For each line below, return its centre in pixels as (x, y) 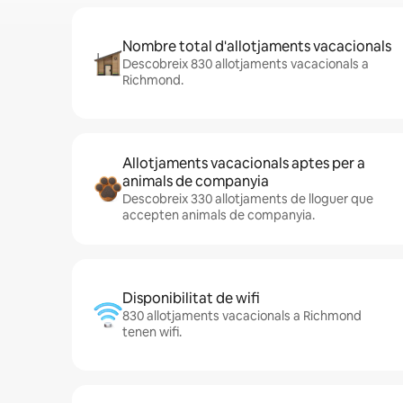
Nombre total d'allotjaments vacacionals (257, 46)
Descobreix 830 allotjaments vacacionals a (246, 64)
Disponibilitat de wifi (191, 298)
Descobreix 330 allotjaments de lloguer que (248, 199)
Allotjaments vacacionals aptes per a (244, 163)
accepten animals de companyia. (219, 215)
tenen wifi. (152, 332)
